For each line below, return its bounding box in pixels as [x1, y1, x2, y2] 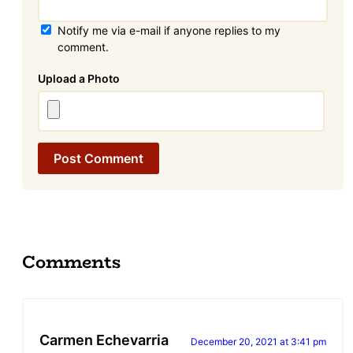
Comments [22, 248, 121, 276]
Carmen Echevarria [39, 332, 169, 349]
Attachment [120, 72, 185, 86]
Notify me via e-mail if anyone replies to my [58, 24, 281, 38]
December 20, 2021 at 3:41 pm [191, 336, 326, 348]
